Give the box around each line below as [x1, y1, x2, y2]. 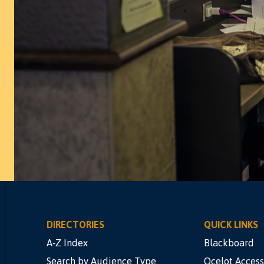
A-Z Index [47, 233, 88, 252]
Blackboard [203, 233, 254, 252]
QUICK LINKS [203, 216, 258, 234]
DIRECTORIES [47, 216, 104, 234]
